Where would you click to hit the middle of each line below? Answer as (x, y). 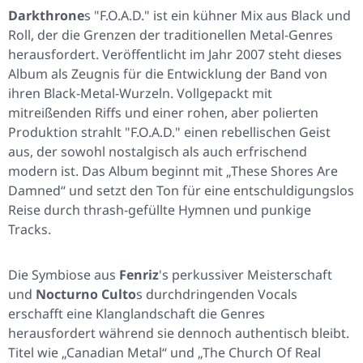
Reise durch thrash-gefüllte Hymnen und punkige (160, 210)
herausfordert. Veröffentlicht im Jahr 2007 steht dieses (175, 55)
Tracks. (30, 230)
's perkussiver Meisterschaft (246, 275)
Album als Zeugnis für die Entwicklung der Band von (168, 74)
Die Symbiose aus (64, 275)
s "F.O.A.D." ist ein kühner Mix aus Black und (218, 16)
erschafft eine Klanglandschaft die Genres (137, 314)
